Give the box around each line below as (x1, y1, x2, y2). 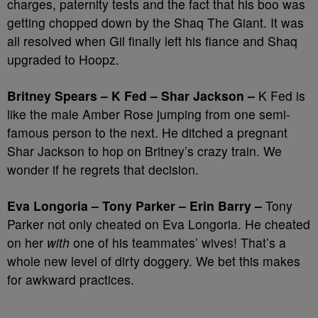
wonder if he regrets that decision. (7, 160, 199, 178)
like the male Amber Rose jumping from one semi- (7, 105, 290, 123)
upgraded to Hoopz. (7, 50, 119, 68)
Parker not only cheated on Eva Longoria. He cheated (7, 215, 310, 233)
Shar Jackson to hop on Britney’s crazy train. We (7, 142, 282, 160)
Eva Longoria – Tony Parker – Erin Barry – (7, 197, 262, 214)
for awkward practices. (7, 270, 134, 288)
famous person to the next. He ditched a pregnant (7, 124, 287, 141)
